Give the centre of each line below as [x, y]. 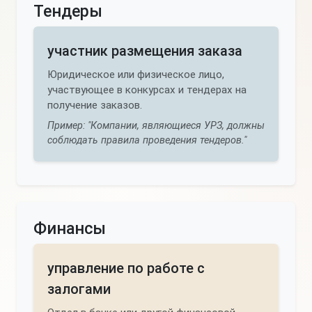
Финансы [70, 228]
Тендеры [68, 11]
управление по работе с [126, 268]
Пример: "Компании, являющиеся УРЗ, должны [156, 126]
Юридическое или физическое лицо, [136, 75]
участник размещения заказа [145, 51]
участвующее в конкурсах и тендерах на [147, 90]
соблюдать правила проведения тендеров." [147, 140]
